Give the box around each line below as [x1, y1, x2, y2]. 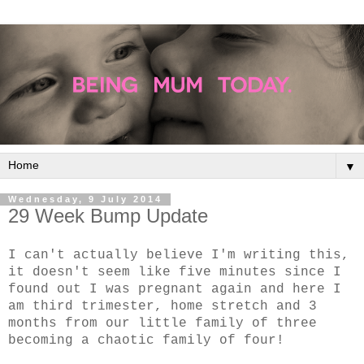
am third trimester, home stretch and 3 [8, 299, 317, 314]
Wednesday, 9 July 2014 [8, 194, 162, 205]
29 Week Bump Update [8, 204, 208, 227]
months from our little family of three [8, 316, 317, 331]
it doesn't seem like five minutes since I [8, 265, 341, 280]
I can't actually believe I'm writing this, [8, 248, 349, 263]
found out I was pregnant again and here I [8, 282, 341, 297]
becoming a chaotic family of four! [8, 333, 292, 349]
